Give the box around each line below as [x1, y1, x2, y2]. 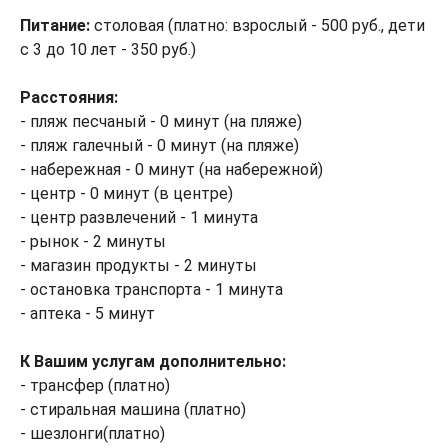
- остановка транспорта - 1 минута [20, 280, 283, 299]
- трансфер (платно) [20, 376, 170, 395]
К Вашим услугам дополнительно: [20, 352, 286, 371]
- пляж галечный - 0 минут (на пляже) [20, 136, 299, 155]
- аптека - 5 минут [20, 304, 155, 323]
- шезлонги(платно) [20, 424, 165, 443]
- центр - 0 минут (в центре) [20, 184, 233, 203]
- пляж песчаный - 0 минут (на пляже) [20, 112, 302, 131]
